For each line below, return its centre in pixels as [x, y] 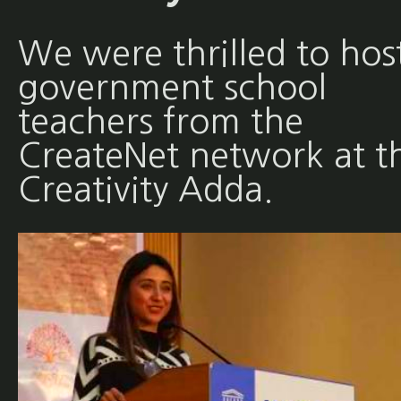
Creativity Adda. [145, 189]
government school [172, 87]
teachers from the [160, 121]
